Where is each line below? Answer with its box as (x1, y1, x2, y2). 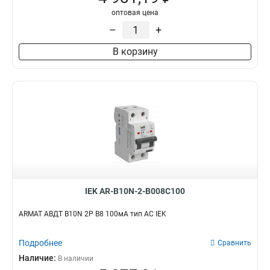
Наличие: (19, 253, 58, 263)
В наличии (58, 254, 93, 263)
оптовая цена (111, 8, 159, 17)
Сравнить (218, 239, 251, 247)
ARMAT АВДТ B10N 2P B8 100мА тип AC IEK (19, 210, 166, 218)
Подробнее (19, 238, 62, 248)
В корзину (112, 46, 158, 57)
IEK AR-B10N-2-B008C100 (85, 186, 185, 196)
